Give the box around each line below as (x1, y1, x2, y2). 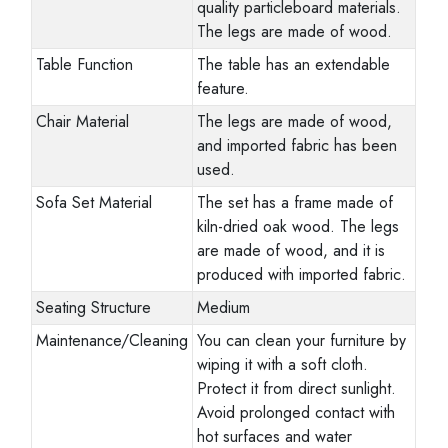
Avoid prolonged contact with (197, 400, 396, 424)
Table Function (36, 52, 134, 76)
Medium (197, 295, 251, 319)
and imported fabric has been (197, 133, 398, 157)
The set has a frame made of (197, 190, 394, 214)
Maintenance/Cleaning (36, 328, 189, 352)
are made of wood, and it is (197, 238, 386, 262)
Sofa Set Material (36, 190, 153, 214)
